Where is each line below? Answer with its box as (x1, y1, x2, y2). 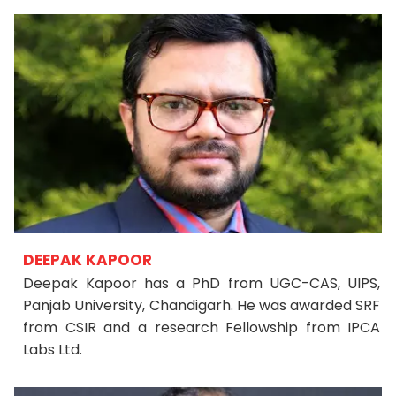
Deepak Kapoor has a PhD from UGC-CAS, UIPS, (23, 273, 381, 293)
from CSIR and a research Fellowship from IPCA (23, 317, 381, 338)
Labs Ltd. (23, 339, 83, 360)
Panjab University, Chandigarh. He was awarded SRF (23, 295, 381, 316)
